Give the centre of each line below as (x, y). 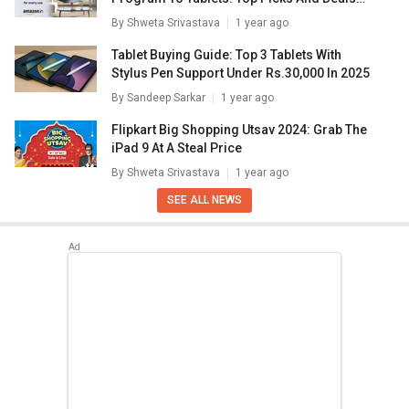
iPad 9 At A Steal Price (177, 148)
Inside (130, 17)
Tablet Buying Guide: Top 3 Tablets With (226, 55)
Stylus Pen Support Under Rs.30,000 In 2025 (241, 73)
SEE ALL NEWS (204, 200)
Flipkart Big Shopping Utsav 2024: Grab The (239, 130)
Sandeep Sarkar (166, 98)
